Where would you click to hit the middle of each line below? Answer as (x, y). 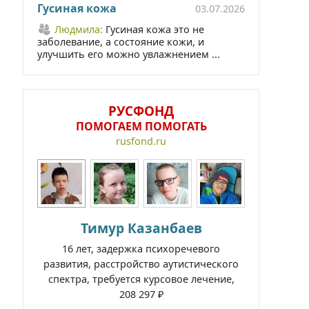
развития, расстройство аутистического (141, 264)
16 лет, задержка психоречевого (141, 249)
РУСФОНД (141, 111)
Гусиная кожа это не (155, 29)
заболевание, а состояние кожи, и (121, 42)
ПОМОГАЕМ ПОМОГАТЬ (141, 126)
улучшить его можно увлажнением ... (129, 54)
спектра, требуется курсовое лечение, (141, 279)
